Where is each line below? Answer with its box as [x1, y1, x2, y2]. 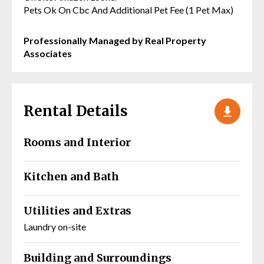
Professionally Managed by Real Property [24, 34, 206, 46]
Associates [24, 47, 72, 59]
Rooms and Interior [24, 135, 131, 149]
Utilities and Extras [24, 203, 131, 217]
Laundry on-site [24, 220, 86, 232]
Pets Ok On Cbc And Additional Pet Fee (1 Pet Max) [24, 4, 233, 15]
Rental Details [24, 101, 128, 120]
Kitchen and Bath [24, 169, 119, 183]
